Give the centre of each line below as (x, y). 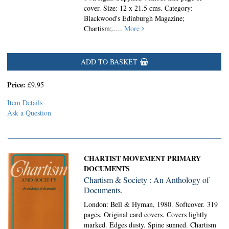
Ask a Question (29, 113)
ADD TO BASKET (109, 62)
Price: (17, 85)
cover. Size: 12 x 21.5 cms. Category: (139, 8)
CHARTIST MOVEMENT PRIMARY (143, 158)
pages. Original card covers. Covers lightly (146, 214)
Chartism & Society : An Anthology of (147, 180)
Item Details (25, 102)
